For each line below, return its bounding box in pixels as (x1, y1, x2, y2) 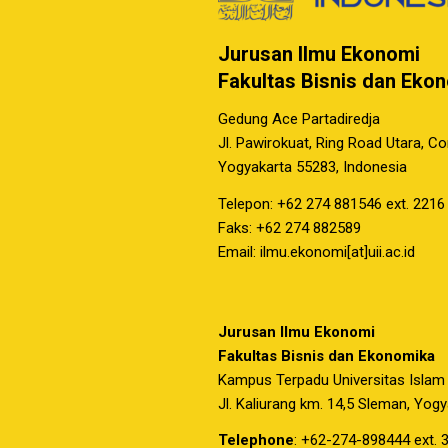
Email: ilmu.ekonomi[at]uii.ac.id (218, 243, 415, 261)
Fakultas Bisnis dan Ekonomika (218, 346, 435, 365)
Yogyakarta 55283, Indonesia (218, 158, 407, 177)
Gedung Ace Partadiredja (218, 110, 380, 129)
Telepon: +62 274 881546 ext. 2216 (218, 195, 445, 213)
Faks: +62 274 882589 (218, 219, 361, 237)
